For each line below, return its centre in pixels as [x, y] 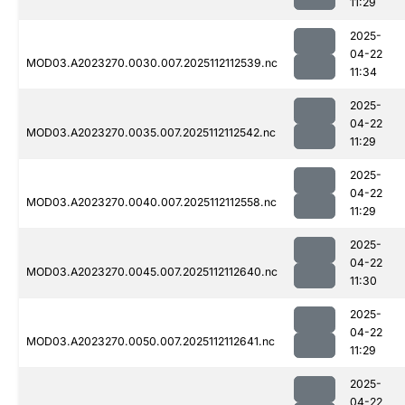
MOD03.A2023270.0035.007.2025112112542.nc [151, 133]
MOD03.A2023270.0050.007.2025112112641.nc [151, 342]
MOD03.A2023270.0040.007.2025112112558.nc [151, 202]
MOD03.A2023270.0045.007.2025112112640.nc [152, 272]
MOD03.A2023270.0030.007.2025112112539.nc [152, 63]
